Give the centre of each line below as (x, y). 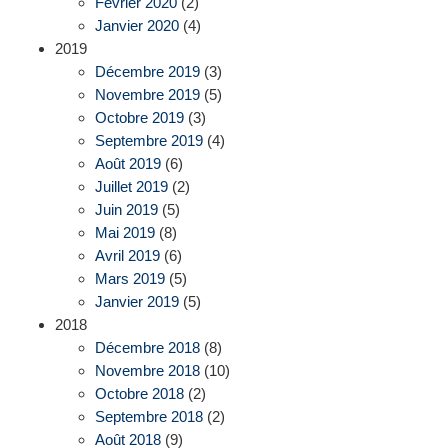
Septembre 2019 (149, 141)
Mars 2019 (130, 279)
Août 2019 (128, 164)
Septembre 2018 (149, 417)
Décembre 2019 (147, 72)
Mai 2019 (125, 233)
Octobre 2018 (139, 394)
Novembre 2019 (147, 95)
